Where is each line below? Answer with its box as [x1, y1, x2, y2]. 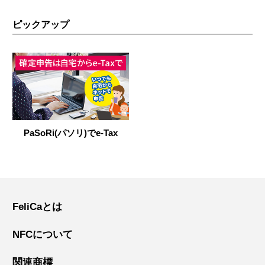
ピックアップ [12, 20, 69, 30]
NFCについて [12, 229, 73, 241]
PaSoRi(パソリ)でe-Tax [23, 128, 118, 138]
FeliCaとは [12, 201, 62, 213]
